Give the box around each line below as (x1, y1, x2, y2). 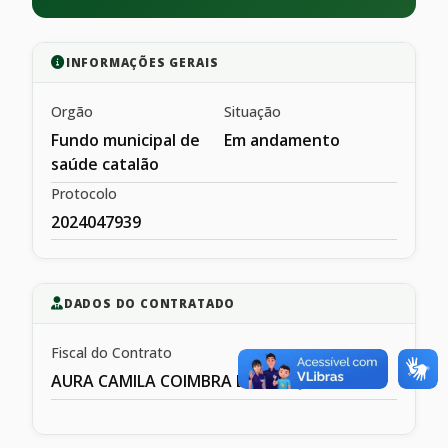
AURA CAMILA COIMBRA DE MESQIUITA (51, 370, 344, 393)
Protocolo (51, 183, 117, 203)
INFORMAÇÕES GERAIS (65, 55, 219, 70)
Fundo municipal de (51, 129, 200, 151)
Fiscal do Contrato (51, 343, 172, 363)
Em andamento (224, 129, 340, 151)
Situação (224, 102, 281, 121)
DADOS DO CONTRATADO (63, 296, 236, 312)
